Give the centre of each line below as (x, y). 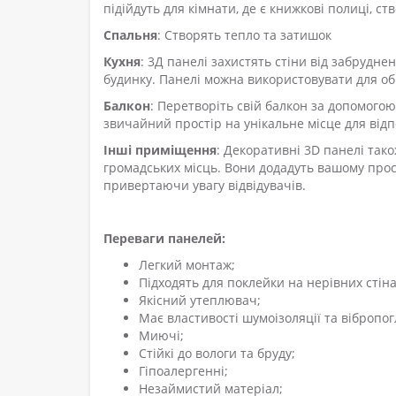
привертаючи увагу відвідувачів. (205, 185)
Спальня (130, 34)
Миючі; (161, 335)
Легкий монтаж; (187, 264)
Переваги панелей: (164, 238)
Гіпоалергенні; (183, 370)
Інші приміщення (160, 149)
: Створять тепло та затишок (244, 34)
